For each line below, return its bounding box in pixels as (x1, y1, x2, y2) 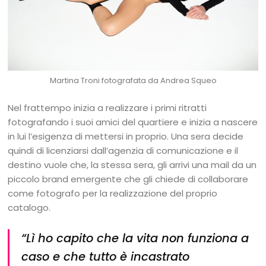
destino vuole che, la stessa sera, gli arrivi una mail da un (8, 158, 257, 171)
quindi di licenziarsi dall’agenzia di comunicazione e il (8, 144, 239, 157)
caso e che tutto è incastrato (21, 248, 190, 265)
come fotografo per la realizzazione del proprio (8, 186, 218, 199)
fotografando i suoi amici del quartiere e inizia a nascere (8, 115, 258, 128)
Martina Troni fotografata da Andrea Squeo (49, 74, 217, 86)
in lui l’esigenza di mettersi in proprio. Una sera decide (8, 129, 244, 142)
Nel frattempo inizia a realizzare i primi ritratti (8, 101, 207, 114)
